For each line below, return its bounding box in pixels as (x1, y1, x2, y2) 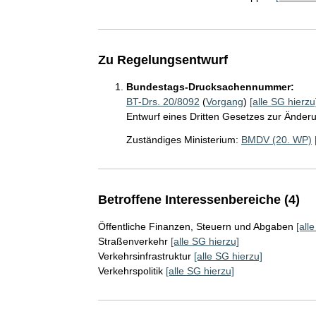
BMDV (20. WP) (241, 134, 312, 145)
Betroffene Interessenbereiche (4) (97, 193, 300, 207)
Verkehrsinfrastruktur (97, 250, 191, 262)
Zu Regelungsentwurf (97, 53, 228, 67)
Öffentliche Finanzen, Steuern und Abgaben (97, 221, 293, 232)
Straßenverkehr (97, 236, 168, 247)
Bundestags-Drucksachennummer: (126, 81, 294, 92)
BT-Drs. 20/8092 (126, 96, 200, 107)
